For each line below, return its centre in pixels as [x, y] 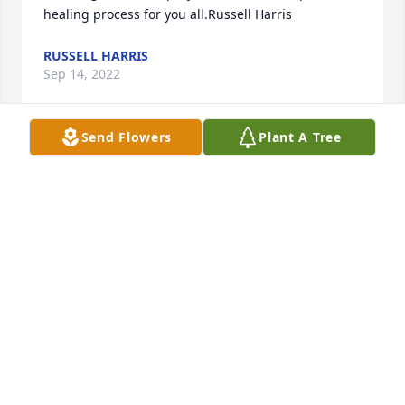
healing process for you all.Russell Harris [168, 14]
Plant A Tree [300, 137]
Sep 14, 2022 [82, 74]
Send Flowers [127, 137]
